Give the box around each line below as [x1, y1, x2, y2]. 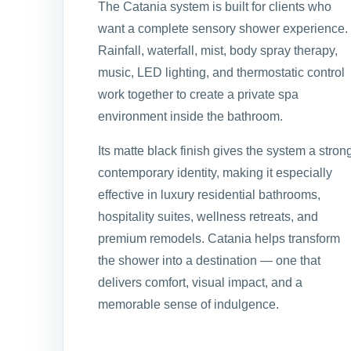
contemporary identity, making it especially [98, 165, 332, 179]
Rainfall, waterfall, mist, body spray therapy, [98, 43, 338, 57]
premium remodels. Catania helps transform [98, 231, 340, 245]
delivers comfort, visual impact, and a [98, 275, 302, 289]
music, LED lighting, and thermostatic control [98, 65, 345, 79]
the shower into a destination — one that [98, 253, 320, 267]
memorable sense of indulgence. [98, 297, 279, 311]
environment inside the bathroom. [98, 109, 283, 123]
